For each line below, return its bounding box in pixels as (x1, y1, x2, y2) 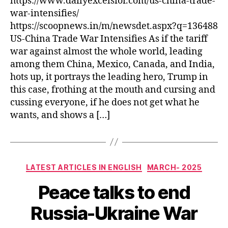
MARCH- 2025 (147, 162, 202, 172)
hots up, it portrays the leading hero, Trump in (10, 71, 208, 83)
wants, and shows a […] (10, 109, 110, 121)
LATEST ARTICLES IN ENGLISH (26, 162, 142, 172)
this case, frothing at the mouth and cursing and (10, 83, 215, 96)
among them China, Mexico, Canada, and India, (10, 58, 215, 70)
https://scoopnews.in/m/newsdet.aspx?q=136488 (10, 20, 218, 32)
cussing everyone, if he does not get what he (10, 96, 199, 108)
